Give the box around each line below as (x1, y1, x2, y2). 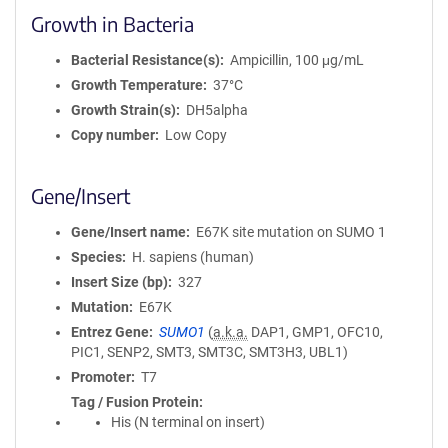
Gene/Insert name (71, 224, 186, 240)
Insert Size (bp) (71, 274, 168, 290)
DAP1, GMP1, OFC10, (247, 324, 383, 340)
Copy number (71, 127, 155, 143)
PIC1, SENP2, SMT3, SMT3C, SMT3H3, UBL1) (71, 344, 348, 360)
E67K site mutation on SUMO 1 (195, 224, 386, 240)
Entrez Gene (71, 324, 149, 340)
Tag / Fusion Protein (71, 394, 199, 410)
